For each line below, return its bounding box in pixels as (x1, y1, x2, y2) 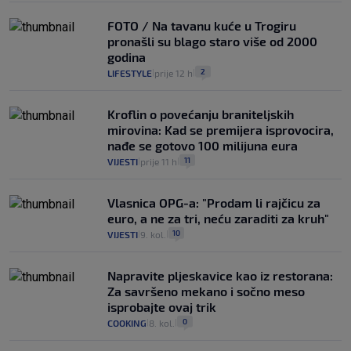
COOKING (107, 317, 147, 329)
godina (107, 49, 146, 65)
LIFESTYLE (107, 67, 152, 79)
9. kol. (140, 229, 166, 241)
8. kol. (149, 317, 175, 329)
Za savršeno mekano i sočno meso (107, 284, 305, 299)
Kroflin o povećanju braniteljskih (107, 107, 294, 122)
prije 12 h (154, 67, 193, 79)
